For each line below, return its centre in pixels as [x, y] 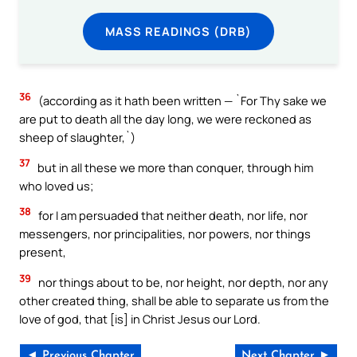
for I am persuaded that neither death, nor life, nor [172, 216]
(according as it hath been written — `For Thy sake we [181, 101]
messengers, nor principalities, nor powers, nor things [165, 234]
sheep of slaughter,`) [77, 137]
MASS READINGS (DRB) [178, 31]
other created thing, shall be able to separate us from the [174, 300]
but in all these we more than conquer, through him [174, 167]
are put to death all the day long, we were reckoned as [165, 119]
